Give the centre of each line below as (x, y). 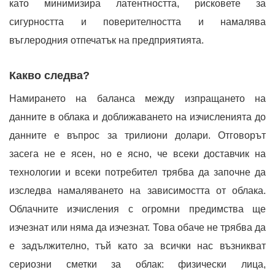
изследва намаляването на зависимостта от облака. (137, 190)
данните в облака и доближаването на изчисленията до (137, 117)
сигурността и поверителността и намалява (137, 21)
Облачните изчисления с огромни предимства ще (137, 209)
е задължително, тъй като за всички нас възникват (137, 246)
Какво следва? (49, 75)
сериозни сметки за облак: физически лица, (137, 264)
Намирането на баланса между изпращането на (137, 98)
